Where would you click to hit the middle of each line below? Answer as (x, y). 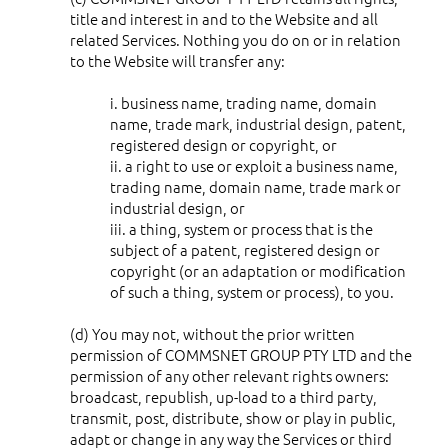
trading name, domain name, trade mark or (255, 186)
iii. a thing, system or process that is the (241, 228)
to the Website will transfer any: (177, 60)
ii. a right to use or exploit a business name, (254, 165)
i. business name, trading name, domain (243, 102)
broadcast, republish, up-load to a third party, (223, 396)
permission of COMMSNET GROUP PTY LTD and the (241, 354)
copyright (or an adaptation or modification (258, 270)
